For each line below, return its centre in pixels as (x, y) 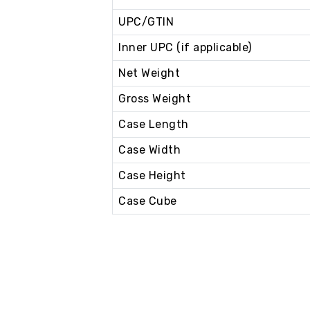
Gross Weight (155, 99)
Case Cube (148, 201)
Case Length (154, 125)
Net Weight (149, 73)
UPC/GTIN (146, 22)
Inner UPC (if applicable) (185, 48)
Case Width (149, 150)
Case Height (152, 176)
